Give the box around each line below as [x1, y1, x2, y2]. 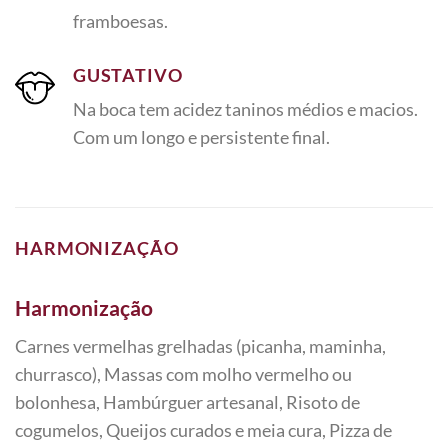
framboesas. [72, 9, 168, 32]
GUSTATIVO [72, 63, 183, 86]
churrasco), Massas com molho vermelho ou [15, 363, 352, 386]
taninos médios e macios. [224, 97, 418, 120]
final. [291, 125, 330, 148]
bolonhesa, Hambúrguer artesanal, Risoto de [15, 391, 360, 414]
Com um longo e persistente [72, 125, 289, 148]
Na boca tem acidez [72, 97, 222, 120]
